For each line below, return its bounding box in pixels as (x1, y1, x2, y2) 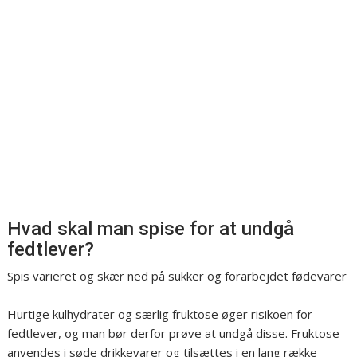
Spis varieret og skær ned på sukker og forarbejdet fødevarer (7, 268, 347, 284)
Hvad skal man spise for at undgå (7, 218, 295, 240)
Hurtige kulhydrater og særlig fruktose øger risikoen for (7, 306, 313, 322)
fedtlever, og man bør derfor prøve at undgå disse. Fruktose (7, 325, 340, 341)
